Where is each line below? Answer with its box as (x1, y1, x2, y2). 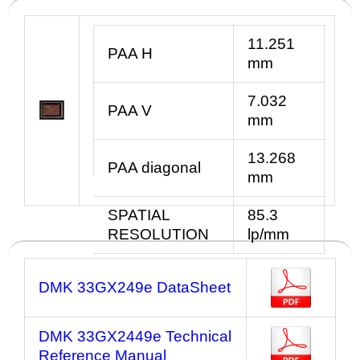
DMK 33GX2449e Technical (39, 328, 231, 346)
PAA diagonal (108, 158, 201, 176)
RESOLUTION (108, 225, 209, 243)
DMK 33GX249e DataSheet (39, 279, 231, 297)
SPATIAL (108, 206, 170, 223)
